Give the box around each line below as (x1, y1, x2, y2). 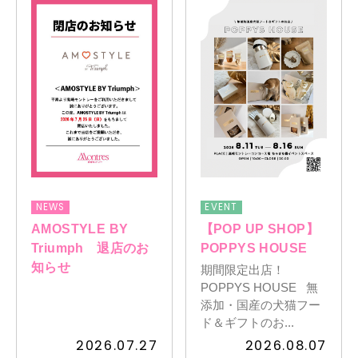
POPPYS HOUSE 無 (200, 280, 318, 295)
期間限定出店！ (200, 263, 284, 277)
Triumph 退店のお (30, 240, 149, 255)
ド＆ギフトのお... (200, 316, 294, 330)
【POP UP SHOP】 (200, 221, 319, 236)
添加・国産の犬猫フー (200, 298, 320, 312)
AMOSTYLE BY (30, 221, 129, 236)
